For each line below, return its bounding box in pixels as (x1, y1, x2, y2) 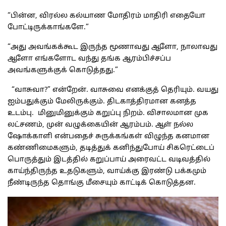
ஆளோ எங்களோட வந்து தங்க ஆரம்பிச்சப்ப (8, 54, 171, 64)
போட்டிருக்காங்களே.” (8, 23, 89, 32)
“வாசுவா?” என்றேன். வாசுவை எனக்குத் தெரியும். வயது (8, 86, 218, 95)
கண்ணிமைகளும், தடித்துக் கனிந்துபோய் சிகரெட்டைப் (8, 144, 214, 153)
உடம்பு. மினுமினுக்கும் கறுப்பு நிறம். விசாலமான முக (8, 109, 208, 118)
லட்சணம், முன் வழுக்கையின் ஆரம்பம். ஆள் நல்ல (8, 121, 193, 130)
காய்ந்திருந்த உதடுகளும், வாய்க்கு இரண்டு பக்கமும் (8, 167, 206, 176)
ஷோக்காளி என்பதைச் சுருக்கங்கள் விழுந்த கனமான (8, 132, 209, 141)
